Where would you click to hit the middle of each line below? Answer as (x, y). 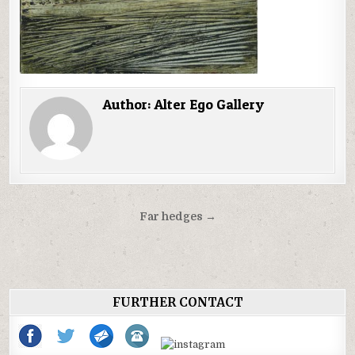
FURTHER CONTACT (177, 303)
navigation (63, 241)
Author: (128, 105)
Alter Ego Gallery (209, 105)
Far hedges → (177, 217)
